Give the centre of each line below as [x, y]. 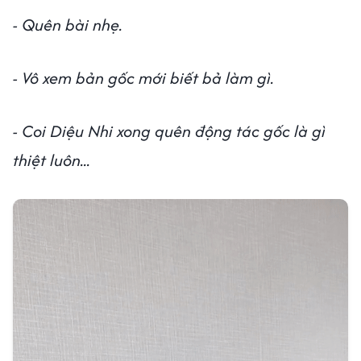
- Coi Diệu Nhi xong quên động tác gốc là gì [169, 131]
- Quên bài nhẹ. [68, 25]
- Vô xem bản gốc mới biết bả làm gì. [143, 78]
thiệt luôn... [52, 160]
